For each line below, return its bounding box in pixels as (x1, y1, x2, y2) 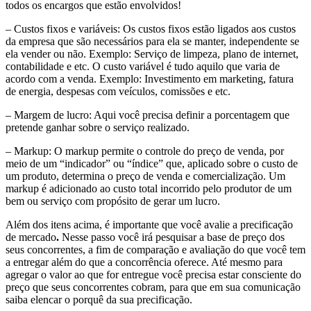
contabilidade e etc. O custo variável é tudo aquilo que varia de (6, 60, 280, 73)
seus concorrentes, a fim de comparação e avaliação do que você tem (6, 244, 305, 256)
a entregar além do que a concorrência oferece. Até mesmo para (6, 256, 283, 269)
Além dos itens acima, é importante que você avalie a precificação (6, 219, 293, 231)
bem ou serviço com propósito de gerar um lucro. (6, 195, 223, 208)
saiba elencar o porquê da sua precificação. (6, 294, 195, 306)
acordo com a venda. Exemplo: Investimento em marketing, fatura (6, 73, 294, 85)
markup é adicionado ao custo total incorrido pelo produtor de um (6, 183, 292, 195)
